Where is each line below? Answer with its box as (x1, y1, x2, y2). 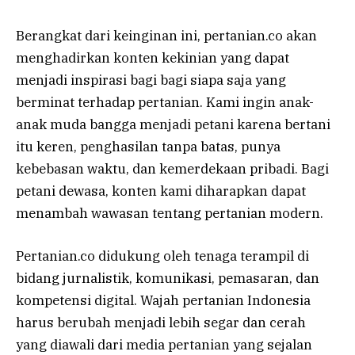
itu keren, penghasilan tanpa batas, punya (16, 138, 281, 156)
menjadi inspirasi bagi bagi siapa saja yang (16, 71, 286, 90)
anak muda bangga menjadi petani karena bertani (16, 116, 330, 134)
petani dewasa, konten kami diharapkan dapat (16, 182, 306, 200)
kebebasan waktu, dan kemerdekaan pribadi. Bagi (16, 160, 329, 178)
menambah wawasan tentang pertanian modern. (16, 204, 323, 223)
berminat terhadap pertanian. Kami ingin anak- (16, 94, 314, 112)
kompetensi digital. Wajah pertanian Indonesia (16, 292, 311, 310)
